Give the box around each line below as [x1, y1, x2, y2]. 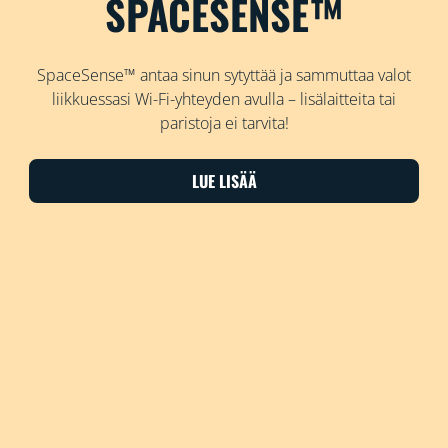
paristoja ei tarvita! [159, 112, 289, 135]
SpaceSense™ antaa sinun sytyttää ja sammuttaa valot [37, 64, 411, 87]
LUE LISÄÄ [191, 169, 257, 194]
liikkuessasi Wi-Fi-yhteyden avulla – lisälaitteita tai [52, 88, 396, 111]
